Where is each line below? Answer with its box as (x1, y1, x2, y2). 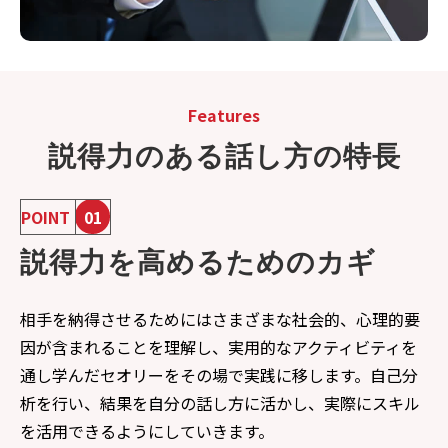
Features (188, 103, 260, 127)
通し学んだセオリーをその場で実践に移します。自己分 (20, 363, 418, 387)
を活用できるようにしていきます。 (20, 419, 274, 443)
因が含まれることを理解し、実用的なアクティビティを (20, 335, 417, 359)
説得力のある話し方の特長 (47, 141, 401, 172)
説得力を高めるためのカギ (20, 247, 376, 278)
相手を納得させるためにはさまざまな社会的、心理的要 (20, 307, 420, 331)
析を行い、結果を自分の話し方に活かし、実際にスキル (20, 391, 420, 415)
